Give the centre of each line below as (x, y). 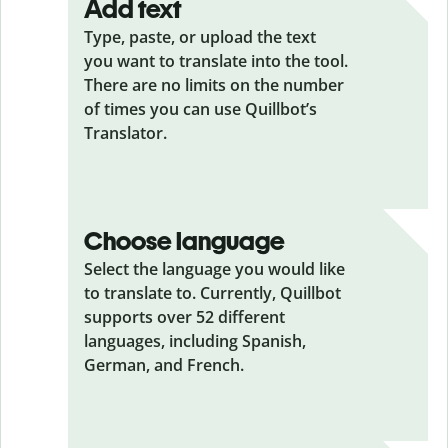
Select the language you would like (214, 268)
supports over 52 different (184, 316)
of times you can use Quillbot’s (200, 108)
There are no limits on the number (214, 84)
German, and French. (164, 364)
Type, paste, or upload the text (200, 36)
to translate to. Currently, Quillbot (212, 292)
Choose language (184, 240)
